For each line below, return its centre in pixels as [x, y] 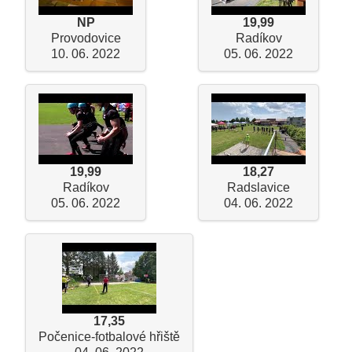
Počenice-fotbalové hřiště [109, 337]
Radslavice [258, 187]
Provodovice [86, 38]
